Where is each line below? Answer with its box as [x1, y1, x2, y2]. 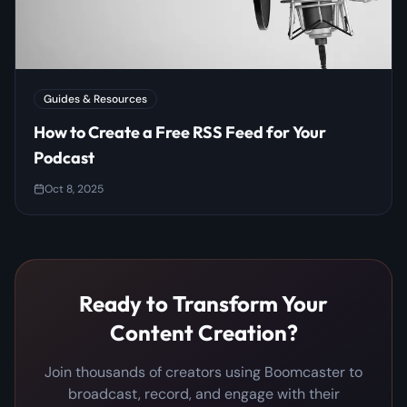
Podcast [34, 147, 94, 169]
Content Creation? [109, 319, 298, 347]
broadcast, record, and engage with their [67, 384, 340, 404]
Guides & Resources [44, 92, 147, 107]
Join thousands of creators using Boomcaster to [45, 362, 362, 382]
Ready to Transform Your [79, 290, 328, 318]
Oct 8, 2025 [45, 182, 104, 197]
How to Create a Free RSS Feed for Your [34, 122, 326, 144]
